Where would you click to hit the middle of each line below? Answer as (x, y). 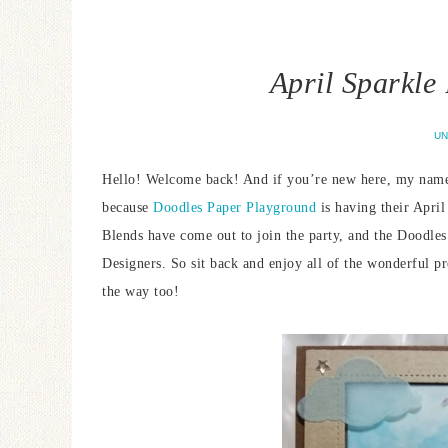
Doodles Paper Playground (234, 207)
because (127, 207)
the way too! (140, 291)
